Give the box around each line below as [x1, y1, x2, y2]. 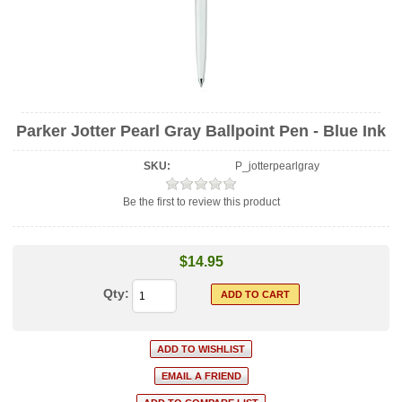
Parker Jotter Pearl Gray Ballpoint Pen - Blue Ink [16, 122, 386, 140]
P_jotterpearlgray [235, 160, 320, 172]
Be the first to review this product [122, 196, 280, 208]
